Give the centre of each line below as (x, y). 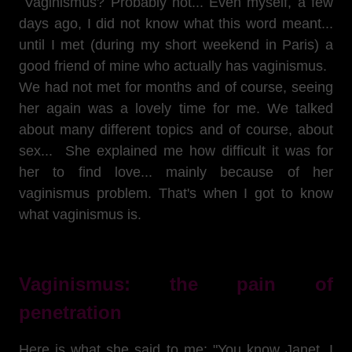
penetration (70, 312)
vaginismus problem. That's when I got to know (176, 193)
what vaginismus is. (80, 214)
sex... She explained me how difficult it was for (176, 151)
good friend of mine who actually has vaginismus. (173, 66)
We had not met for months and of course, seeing (176, 87)
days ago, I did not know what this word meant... (176, 24)
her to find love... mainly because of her (176, 172)
